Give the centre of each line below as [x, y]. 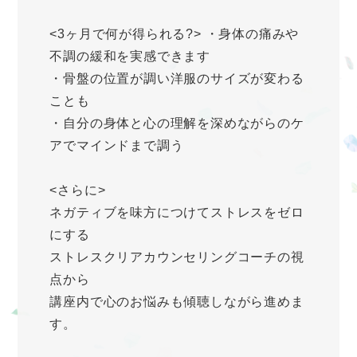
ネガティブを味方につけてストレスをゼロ [177, 213]
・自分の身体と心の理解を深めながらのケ [177, 124]
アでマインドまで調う [124, 146]
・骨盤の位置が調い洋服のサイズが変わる [177, 79]
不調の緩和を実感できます [130, 57]
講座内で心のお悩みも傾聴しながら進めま [177, 302]
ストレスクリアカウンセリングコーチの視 [177, 257]
